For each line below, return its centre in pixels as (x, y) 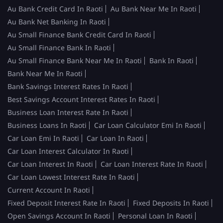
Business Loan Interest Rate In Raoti (68, 112)
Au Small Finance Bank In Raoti (59, 47)
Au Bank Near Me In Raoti (154, 8)
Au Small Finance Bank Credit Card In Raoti (79, 34)
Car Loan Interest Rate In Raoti (152, 164)
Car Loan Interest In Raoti (50, 164)
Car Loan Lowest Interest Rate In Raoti (71, 177)
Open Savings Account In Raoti (59, 216)
